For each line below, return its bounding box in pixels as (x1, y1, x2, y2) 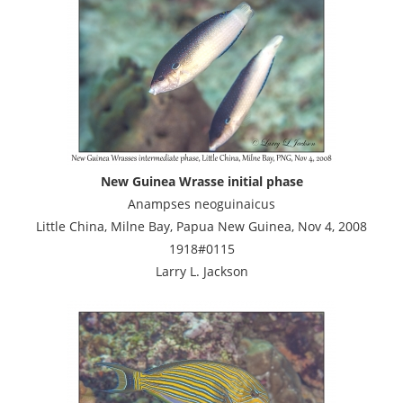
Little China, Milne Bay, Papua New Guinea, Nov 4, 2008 (36, 217, 367, 235)
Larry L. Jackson (155, 262, 248, 280)
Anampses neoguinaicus (128, 194, 275, 212)
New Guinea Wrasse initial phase (100, 172, 303, 190)
